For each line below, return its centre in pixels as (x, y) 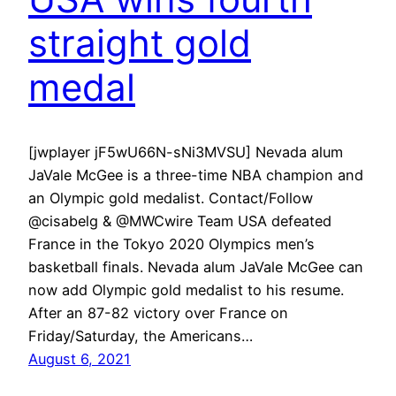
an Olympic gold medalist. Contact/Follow (171, 198)
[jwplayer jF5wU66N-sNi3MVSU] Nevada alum (186, 152)
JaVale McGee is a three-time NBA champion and (196, 175)
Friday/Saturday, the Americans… (141, 335)
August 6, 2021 (80, 358)
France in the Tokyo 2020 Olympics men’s (171, 244)
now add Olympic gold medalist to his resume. (186, 289)
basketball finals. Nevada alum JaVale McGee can (196, 267)
